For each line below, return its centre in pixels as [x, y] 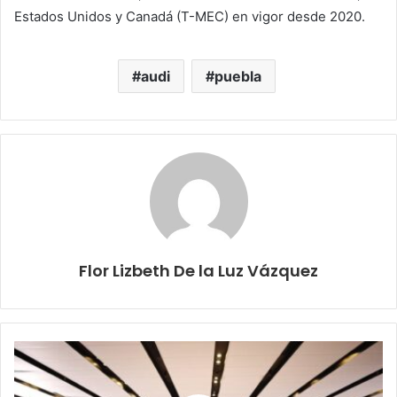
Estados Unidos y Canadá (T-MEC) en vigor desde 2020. [190, 16]
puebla [237, 76]
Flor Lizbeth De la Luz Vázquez [198, 270]
